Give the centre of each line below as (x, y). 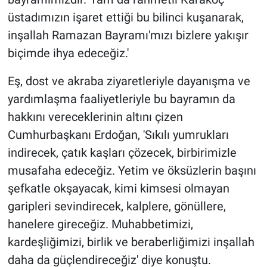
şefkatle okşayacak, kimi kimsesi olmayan (118, 189)
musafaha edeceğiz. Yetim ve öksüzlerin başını (132, 171)
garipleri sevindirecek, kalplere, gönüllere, (117, 207)
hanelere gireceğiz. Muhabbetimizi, (100, 224)
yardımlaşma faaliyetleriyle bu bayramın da (121, 99)
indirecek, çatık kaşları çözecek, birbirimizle (122, 153)
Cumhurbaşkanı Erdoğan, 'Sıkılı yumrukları (118, 135)
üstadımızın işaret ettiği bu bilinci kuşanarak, (125, 18)
